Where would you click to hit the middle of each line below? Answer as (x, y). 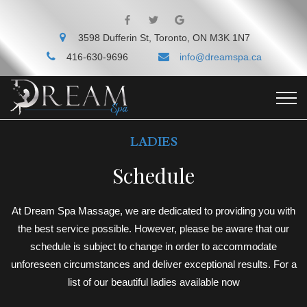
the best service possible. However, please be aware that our (153, 228)
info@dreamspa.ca (221, 57)
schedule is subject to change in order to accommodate (153, 246)
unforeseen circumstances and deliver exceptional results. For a (153, 264)
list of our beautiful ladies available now (153, 282)
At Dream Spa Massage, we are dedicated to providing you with (153, 210)
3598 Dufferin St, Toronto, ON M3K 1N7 (164, 38)
